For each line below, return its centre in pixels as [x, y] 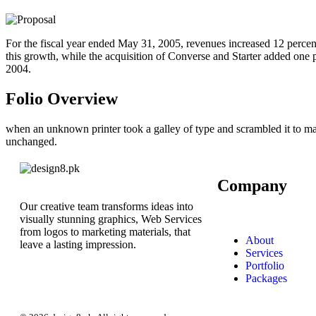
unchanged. [31, 141]
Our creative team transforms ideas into [107, 206]
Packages [266, 279]
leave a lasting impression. [78, 244]
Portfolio [265, 266]
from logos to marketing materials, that [105, 231]
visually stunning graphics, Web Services [111, 219]
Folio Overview [62, 98]
